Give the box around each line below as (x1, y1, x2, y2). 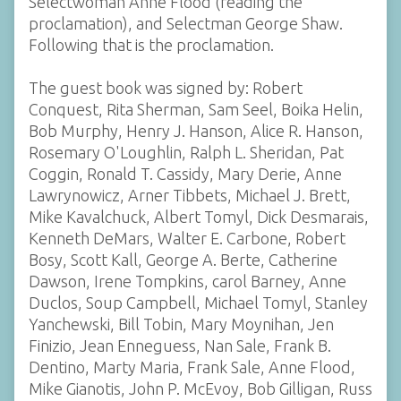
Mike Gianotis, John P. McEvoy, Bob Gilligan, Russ (29, 380, 372, 397)
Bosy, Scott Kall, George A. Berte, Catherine (29, 251, 337, 269)
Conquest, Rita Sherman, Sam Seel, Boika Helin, (29, 100, 363, 118)
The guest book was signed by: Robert (29, 79, 303, 97)
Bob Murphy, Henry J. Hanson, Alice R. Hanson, (29, 122, 363, 140)
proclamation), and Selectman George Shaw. (29, 14, 343, 32)
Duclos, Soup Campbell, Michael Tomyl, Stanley (29, 294, 368, 311)
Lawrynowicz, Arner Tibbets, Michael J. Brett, (29, 186, 351, 204)
